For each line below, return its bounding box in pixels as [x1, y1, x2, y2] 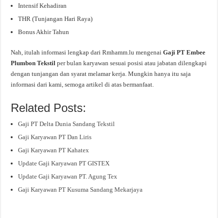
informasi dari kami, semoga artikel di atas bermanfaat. [11, 80, 154, 88]
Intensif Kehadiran [18, 1, 67, 9]
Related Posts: [11, 101, 87, 114]
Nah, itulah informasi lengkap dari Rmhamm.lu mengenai [11, 48, 163, 56]
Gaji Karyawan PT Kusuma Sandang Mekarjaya [18, 185, 143, 193]
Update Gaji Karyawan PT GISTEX [18, 159, 110, 167]
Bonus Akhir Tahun [18, 28, 70, 36]
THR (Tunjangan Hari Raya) [18, 15, 93, 22]
